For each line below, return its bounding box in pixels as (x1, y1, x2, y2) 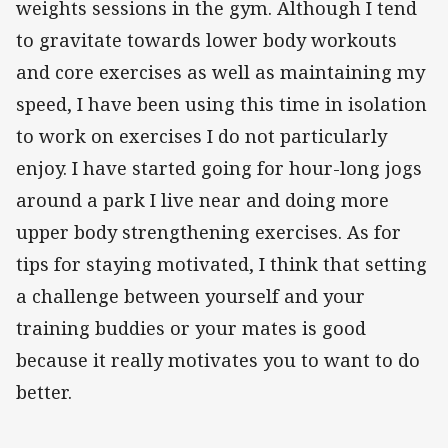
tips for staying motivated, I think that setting (16, 252, 427, 277)
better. (16, 380, 72, 405)
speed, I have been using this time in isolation (16, 92, 427, 117)
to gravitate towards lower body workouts (16, 28, 397, 53)
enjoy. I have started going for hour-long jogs (16, 156, 422, 181)
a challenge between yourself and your (16, 284, 365, 309)
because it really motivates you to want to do (16, 348, 420, 373)
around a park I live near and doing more (16, 188, 389, 213)
